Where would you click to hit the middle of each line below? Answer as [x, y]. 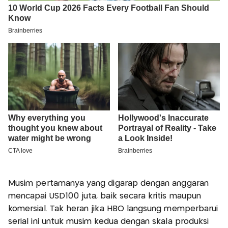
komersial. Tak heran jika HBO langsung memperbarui [113, 209]
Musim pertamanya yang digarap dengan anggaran [108, 183]
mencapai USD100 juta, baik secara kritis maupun [105, 196]
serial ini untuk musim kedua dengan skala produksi [109, 221]
